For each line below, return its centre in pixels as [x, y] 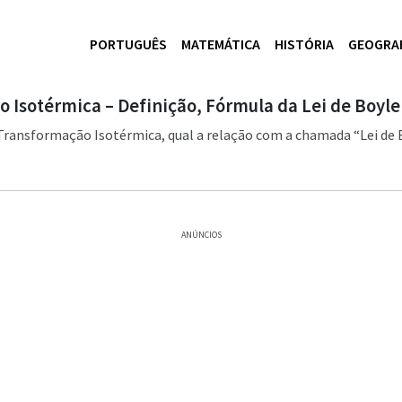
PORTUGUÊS [128, 44]
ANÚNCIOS [201, 235]
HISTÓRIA [304, 44]
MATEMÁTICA [221, 44]
